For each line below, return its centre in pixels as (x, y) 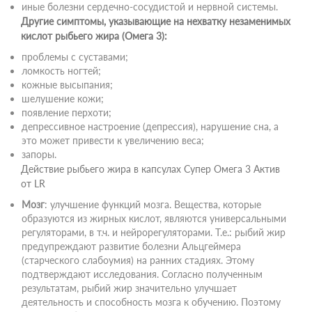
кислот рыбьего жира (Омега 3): (94, 36)
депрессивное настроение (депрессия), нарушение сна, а (150, 126)
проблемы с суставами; (75, 57)
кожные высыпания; (67, 85)
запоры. (39, 154)
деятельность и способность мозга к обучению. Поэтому (151, 302)
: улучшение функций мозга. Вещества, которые (153, 204)
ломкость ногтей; (61, 71)
